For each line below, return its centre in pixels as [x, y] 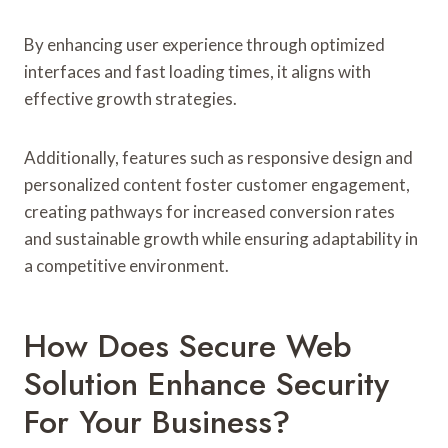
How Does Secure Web [188, 345]
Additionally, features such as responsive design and [218, 157]
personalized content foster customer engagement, [217, 184]
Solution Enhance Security [206, 383]
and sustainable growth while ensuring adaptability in [221, 238]
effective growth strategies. [130, 98]
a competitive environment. [126, 265]
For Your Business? [157, 421]
